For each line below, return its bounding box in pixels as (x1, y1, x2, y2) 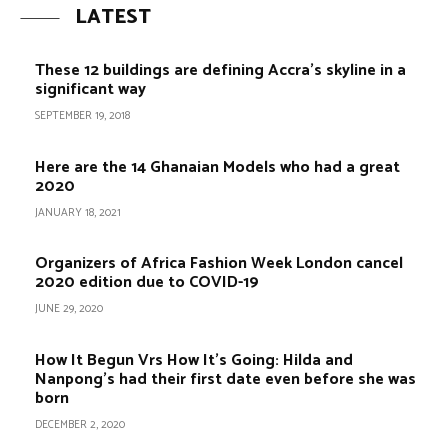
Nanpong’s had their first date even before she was (35, 365, 416, 393)
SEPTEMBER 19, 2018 (35, 107, 130, 126)
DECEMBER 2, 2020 (35, 415, 125, 434)
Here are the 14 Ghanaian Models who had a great (35, 153, 400, 181)
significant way (35, 76, 146, 104)
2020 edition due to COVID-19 (35, 269, 259, 297)
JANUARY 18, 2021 (35, 203, 121, 222)
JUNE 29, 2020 (35, 300, 103, 319)
